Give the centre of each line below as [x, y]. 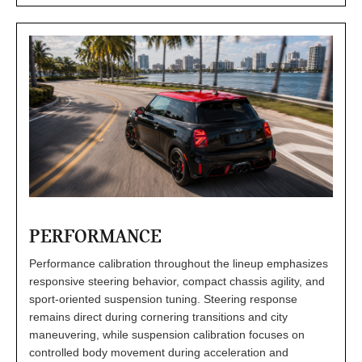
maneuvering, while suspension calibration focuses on [167, 334]
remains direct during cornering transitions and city [158, 316]
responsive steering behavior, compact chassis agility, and [177, 281]
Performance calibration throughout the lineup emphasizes [179, 263]
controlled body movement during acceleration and [159, 352]
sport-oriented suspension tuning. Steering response [163, 299]
